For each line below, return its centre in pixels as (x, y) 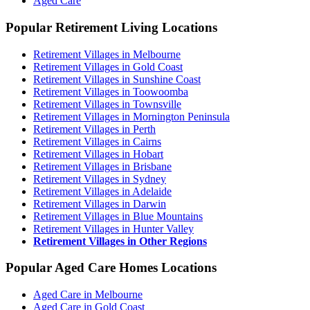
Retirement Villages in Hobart (98, 154)
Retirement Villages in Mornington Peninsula (131, 116)
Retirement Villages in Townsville (107, 104)
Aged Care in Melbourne (88, 295)
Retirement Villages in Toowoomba (111, 91)
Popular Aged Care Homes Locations (111, 268)
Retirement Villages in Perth (94, 129)
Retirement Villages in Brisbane (102, 166)
